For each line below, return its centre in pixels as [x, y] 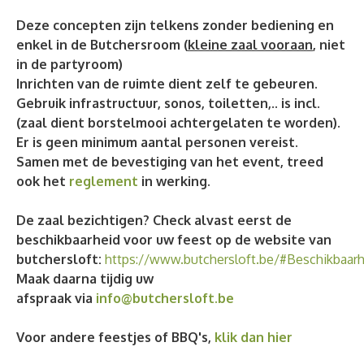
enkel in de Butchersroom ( [102, 44]
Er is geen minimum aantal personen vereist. [157, 142]
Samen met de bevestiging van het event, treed [170, 161]
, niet [329, 44]
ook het [43, 181]
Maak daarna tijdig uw [85, 278]
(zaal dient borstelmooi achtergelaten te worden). [178, 122]
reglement [104, 181]
